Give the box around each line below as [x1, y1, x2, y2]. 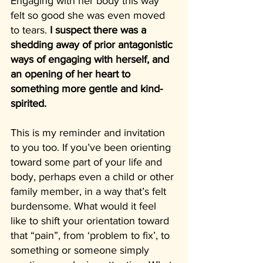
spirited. [11, 97, 46, 109]
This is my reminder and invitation [11, 126, 168, 139]
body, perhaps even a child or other [11, 170, 177, 183]
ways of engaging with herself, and [11, 53, 172, 65]
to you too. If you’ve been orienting [11, 141, 174, 153]
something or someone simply [11, 244, 152, 256]
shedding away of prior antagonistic [11, 38, 176, 50]
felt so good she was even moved [11, 9, 168, 21]
